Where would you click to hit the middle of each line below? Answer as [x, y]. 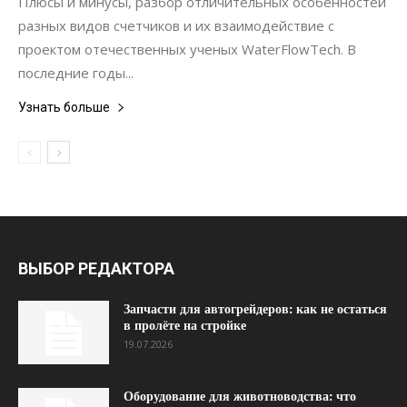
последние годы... [76, 73]
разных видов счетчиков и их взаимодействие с [176, 25]
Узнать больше [64, 107]
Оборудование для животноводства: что [240, 396]
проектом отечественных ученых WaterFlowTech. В [187, 49]
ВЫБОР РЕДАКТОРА [96, 268]
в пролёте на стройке [185, 325]
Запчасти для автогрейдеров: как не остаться [255, 309]
